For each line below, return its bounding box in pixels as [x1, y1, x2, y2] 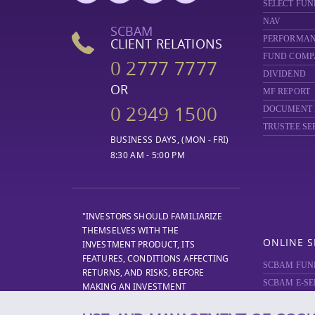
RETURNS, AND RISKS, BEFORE [82, 266, 205, 278]
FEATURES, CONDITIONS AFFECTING [82, 252, 229, 264]
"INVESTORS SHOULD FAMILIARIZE [82, 210, 223, 222]
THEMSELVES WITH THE [82, 224, 179, 236]
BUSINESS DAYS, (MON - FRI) [110, 134, 229, 146]
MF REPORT [262, 86, 310, 96]
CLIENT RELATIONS [110, 35, 222, 52]
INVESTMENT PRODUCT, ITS [82, 238, 195, 250]
